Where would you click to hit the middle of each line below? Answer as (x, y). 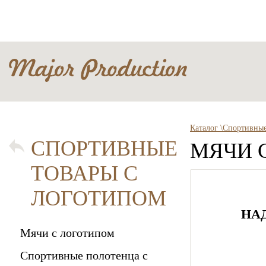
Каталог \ (206, 128)
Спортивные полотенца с (84, 255)
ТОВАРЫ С (84, 173)
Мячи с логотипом (67, 233)
